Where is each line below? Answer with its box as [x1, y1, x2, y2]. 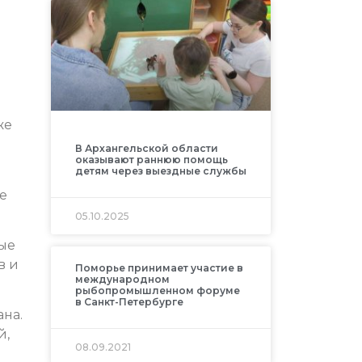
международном [74, 273, 170, 286]
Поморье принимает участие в [74, 262, 243, 275]
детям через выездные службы [74, 165, 246, 178]
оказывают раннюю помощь [74, 154, 228, 166]
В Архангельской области [74, 142, 218, 155]
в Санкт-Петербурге [74, 296, 183, 309]
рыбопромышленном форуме [74, 284, 240, 297]
